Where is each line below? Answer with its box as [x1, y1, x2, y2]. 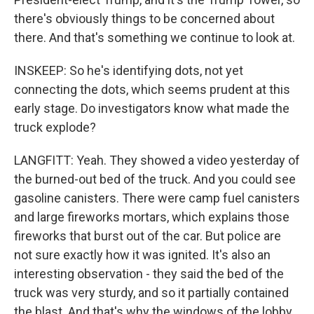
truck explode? [14, 120, 96, 135]
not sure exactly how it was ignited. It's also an [14, 247, 271, 262]
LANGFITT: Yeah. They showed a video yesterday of [14, 153, 300, 168]
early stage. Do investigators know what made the [14, 101, 289, 116]
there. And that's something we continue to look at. [14, 30, 295, 45]
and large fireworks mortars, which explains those [14, 210, 289, 224]
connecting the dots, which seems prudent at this [14, 82, 290, 97]
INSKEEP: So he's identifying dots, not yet [14, 63, 243, 78]
